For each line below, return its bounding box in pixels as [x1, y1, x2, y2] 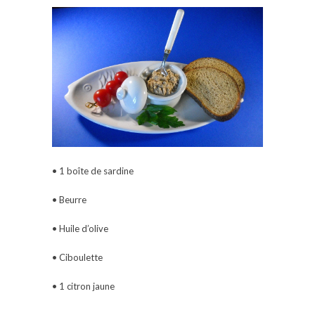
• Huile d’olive [52, 223, 108, 235]
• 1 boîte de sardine [52, 165, 134, 177]
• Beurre [52, 194, 86, 206]
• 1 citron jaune [52, 281, 115, 292]
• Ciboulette [52, 252, 103, 264]
